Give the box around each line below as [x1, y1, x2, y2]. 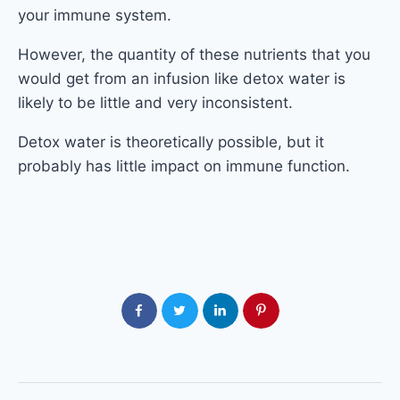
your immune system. [18, 5, 171, 24]
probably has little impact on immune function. [18, 156, 350, 175]
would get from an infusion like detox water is [18, 69, 346, 87]
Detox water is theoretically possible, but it [18, 132, 324, 151]
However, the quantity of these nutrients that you [18, 45, 371, 63]
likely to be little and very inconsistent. [18, 93, 293, 112]
